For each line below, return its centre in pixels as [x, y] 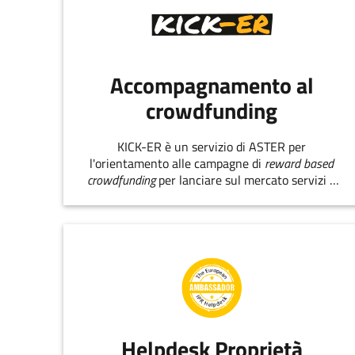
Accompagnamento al [212, 85]
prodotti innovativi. [212, 196]
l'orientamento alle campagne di [177, 163]
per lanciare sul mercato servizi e [246, 179]
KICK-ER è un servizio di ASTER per [212, 146]
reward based [300, 163]
